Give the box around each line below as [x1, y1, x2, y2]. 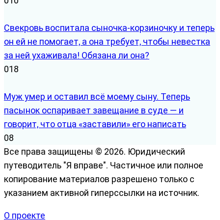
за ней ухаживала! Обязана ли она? [4, 50, 149, 60]
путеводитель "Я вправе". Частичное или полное [4, 160, 203, 170]
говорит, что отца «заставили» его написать [4, 118, 186, 129]
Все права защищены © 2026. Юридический [4, 146, 185, 157]
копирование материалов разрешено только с [4, 173, 194, 184]
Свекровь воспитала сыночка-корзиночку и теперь [4, 22, 215, 33]
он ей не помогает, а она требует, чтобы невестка [4, 36, 210, 47]
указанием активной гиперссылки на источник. [4, 187, 199, 198]
